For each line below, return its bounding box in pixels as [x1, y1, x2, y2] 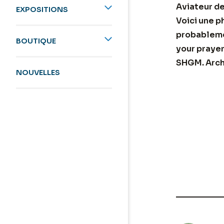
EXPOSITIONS [16, 5, 68, 14]
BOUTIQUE [16, 36, 56, 46]
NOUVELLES [16, 68, 60, 77]
